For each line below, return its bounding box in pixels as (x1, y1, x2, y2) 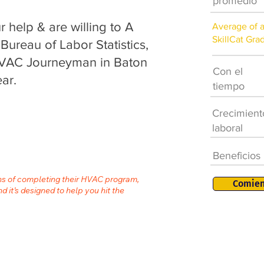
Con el (213, 65, 243, 77)
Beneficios (213, 150, 260, 161)
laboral (212, 122, 243, 134)
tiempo (213, 80, 245, 92)
